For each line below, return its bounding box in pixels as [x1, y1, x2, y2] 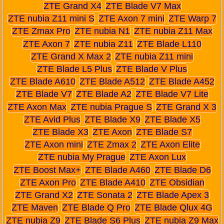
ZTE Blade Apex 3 [136, 190, 209, 200]
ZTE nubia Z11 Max [133, 26, 212, 36]
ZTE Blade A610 [9, 76, 75, 87]
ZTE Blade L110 [136, 38, 201, 49]
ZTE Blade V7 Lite [135, 89, 208, 99]
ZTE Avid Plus [23, 114, 80, 124]
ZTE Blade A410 [79, 177, 145, 187]
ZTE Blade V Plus [116, 63, 187, 74]
